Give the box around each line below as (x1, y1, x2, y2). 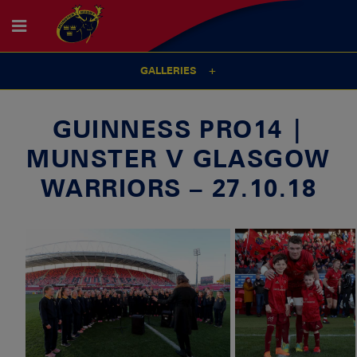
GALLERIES (139, 65, 197, 77)
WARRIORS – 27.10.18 (40, 172, 317, 202)
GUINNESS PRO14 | (52, 113, 305, 143)
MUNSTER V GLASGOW (26, 143, 331, 173)
